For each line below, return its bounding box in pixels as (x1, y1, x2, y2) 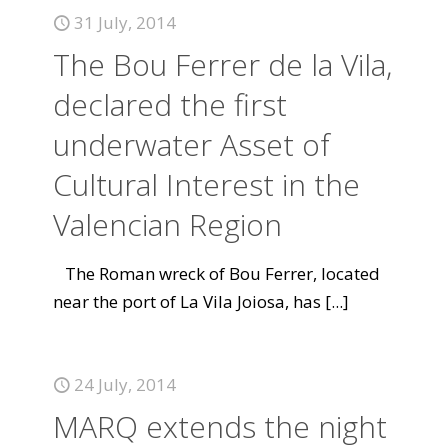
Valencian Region (53, 204, 282, 245)
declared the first (53, 84, 287, 125)
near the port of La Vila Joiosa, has (53, 290, 321, 313)
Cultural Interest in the (53, 164, 360, 205)
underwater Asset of (53, 124, 330, 165)
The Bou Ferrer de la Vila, (53, 44, 392, 85)
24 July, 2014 (74, 373, 176, 396)
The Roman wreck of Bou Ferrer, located (53, 262, 380, 285)
